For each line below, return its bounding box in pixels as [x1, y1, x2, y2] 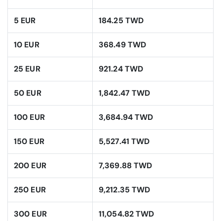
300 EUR [14, 209, 47, 220]
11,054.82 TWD [99, 209, 154, 220]
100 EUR [14, 112, 45, 123]
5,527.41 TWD [99, 136, 150, 147]
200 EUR [14, 160, 46, 171]
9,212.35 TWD [99, 184, 150, 195]
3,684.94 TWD [99, 112, 153, 123]
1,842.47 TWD [99, 88, 150, 99]
